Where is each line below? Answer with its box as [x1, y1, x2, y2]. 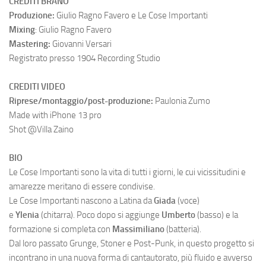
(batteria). [164, 223, 201, 235]
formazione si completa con [9, 223, 110, 235]
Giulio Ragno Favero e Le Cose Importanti [55, 9, 210, 21]
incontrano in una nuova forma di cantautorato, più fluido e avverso [9, 252, 252, 263]
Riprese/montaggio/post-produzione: [9, 95, 153, 106]
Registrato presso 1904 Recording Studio [9, 52, 162, 64]
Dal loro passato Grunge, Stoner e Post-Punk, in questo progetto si [9, 237, 254, 249]
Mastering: [9, 38, 50, 49]
